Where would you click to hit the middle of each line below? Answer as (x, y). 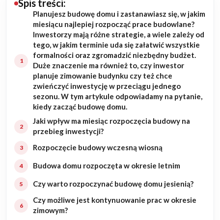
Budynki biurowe (43, 117)
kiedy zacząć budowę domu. (80, 107)
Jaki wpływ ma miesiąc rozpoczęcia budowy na (111, 121)
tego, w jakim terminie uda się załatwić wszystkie (116, 45)
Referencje (33, 167)
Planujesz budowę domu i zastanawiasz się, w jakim (119, 14)
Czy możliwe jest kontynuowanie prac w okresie (115, 200)
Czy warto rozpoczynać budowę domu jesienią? (113, 184)
